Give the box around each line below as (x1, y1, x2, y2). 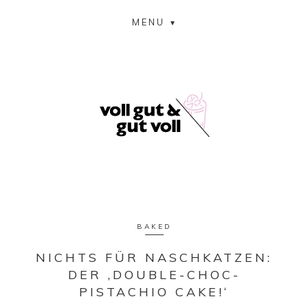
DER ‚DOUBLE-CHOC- (67, 267, 241, 283)
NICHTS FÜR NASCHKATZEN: (36, 250, 272, 265)
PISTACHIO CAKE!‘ (79, 284, 229, 300)
